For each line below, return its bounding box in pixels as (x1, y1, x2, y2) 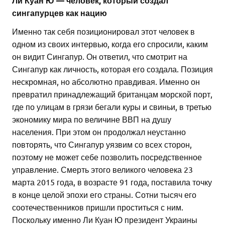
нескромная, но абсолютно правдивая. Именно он (12, 76, 200, 87)
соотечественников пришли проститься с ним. (12, 202, 183, 212)
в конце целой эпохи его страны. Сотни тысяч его (12, 189, 196, 200)
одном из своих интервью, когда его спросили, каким (12, 39, 208, 49)
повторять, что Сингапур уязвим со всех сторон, (12, 139, 192, 150)
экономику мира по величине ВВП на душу (12, 114, 171, 125)
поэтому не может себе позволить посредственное (12, 152, 202, 162)
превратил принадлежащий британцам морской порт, (12, 89, 212, 99)
